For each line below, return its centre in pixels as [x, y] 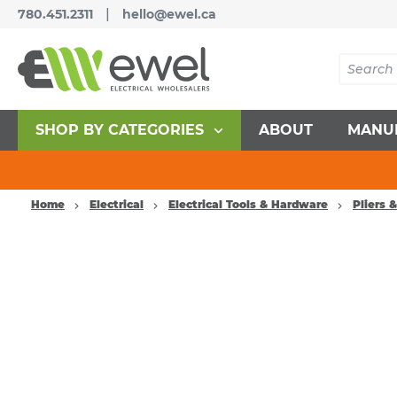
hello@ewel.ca [169, 14]
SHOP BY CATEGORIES [119, 130]
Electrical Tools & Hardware [248, 204]
